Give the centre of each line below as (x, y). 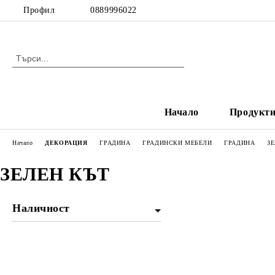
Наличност (41, 208)
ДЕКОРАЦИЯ (66, 142)
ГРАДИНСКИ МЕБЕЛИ (177, 142)
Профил (39, 10)
